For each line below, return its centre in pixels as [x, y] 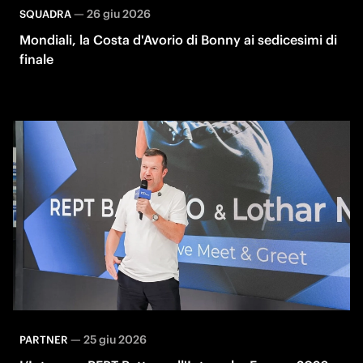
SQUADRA [45, 15]
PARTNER [44, 340]
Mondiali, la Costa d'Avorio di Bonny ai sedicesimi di [178, 40]
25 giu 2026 [115, 339]
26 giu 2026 [119, 14]
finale [36, 60]
